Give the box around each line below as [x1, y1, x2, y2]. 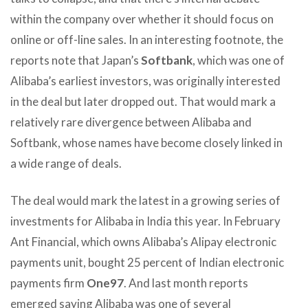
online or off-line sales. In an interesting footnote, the [10, 32, 283, 47]
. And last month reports [124, 275, 248, 290]
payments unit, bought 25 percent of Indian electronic [10, 254, 284, 269]
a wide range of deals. [10, 155, 122, 170]
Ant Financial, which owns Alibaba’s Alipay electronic [10, 234, 276, 249]
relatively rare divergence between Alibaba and [10, 114, 252, 129]
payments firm [10, 275, 87, 290]
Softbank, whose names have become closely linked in [10, 135, 283, 150]
